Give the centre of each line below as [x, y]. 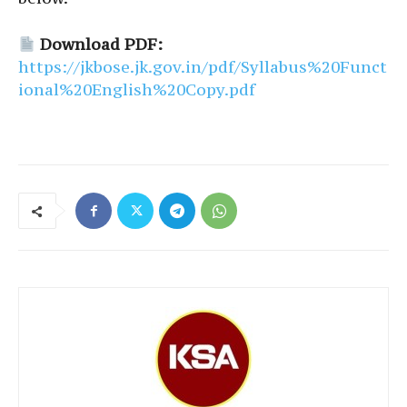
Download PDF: [102, 45]
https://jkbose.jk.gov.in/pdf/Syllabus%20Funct [203, 67]
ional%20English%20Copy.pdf [137, 90]
